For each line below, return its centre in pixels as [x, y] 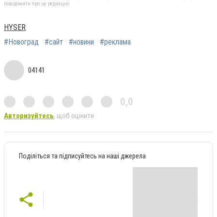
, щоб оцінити [74, 116]
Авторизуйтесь [29, 116]
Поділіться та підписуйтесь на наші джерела [82, 156]
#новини [81, 42]
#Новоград [21, 42]
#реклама [115, 42]
